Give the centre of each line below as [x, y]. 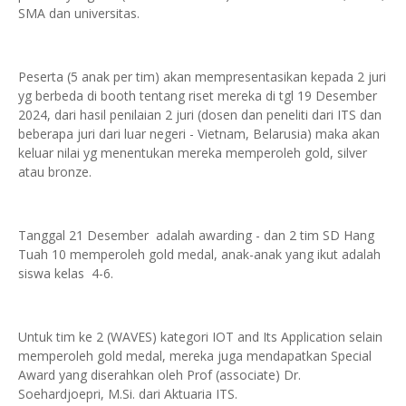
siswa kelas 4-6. [68, 273]
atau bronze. [55, 172]
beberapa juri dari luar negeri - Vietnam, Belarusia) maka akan [199, 134]
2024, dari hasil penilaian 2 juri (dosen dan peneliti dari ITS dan [200, 115]
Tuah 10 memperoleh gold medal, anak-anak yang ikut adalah [199, 254]
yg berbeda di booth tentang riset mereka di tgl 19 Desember [198, 96]
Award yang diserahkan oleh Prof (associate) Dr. [159, 375]
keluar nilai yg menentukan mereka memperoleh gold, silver [193, 153]
